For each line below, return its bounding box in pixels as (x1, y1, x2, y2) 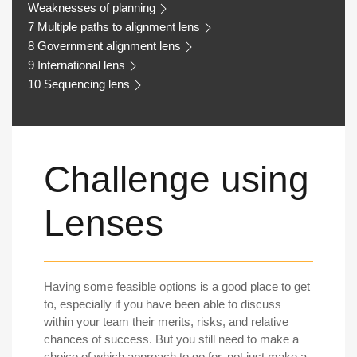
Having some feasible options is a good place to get (44, 279, 310, 293)
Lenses (44, 202, 163, 244)
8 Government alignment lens (28, 38, 181, 53)
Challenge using (44, 158, 309, 200)
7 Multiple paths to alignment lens (28, 19, 200, 33)
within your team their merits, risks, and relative (44, 314, 288, 328)
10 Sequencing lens (28, 76, 130, 91)
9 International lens (28, 57, 125, 72)
